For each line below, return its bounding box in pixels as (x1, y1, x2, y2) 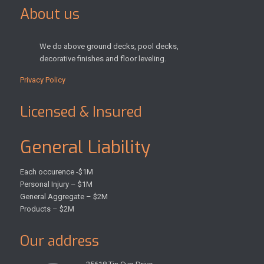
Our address (19, 232, 99, 251)
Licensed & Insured (19, 103, 142, 122)
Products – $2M (19, 204, 74, 214)
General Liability (19, 136, 150, 160)
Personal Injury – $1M (19, 180, 93, 189)
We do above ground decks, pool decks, (39, 42, 179, 51)
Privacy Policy (19, 75, 65, 85)
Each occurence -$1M (19, 167, 93, 177)
